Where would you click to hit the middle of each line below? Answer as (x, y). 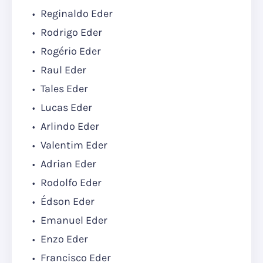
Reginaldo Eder (75, 14)
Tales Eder (63, 89)
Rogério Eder (70, 51)
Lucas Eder (65, 108)
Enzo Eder (63, 239)
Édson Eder (66, 202)
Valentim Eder (73, 145)
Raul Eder (62, 70)
